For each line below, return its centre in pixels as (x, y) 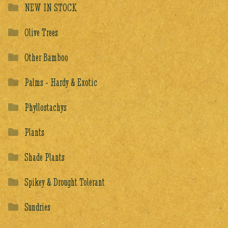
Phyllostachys (46, 107)
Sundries (38, 207)
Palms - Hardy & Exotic (61, 82)
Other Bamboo (47, 57)
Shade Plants (45, 157)
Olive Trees (41, 32)
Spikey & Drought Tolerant (65, 182)
